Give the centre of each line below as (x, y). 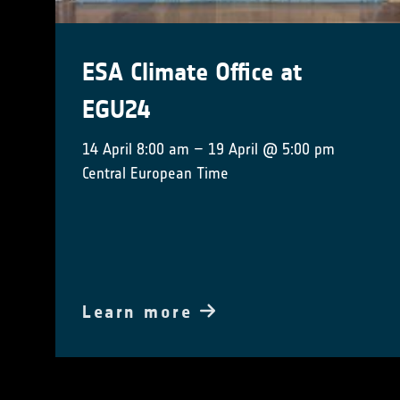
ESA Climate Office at (192, 72)
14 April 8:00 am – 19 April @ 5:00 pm (208, 149)
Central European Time (155, 173)
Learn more (141, 311)
